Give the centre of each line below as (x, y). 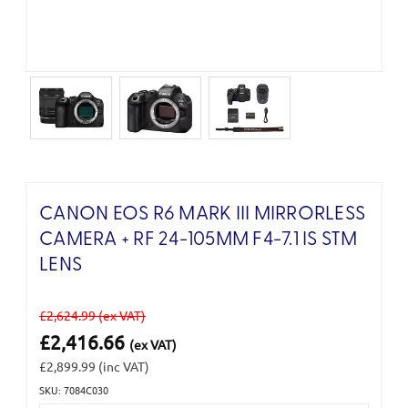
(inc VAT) (124, 366)
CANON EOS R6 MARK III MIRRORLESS (202, 214)
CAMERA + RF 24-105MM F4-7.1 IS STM (199, 240)
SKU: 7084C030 (74, 389)
